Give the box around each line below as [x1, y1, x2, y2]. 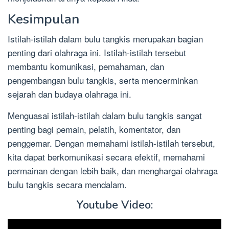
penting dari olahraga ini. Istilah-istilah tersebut [8, 46, 186, 59]
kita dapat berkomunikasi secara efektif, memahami [8, 150, 205, 164]
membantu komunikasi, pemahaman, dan [8, 60, 164, 73]
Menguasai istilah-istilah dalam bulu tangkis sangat [8, 109, 202, 122]
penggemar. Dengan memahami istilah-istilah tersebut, [8, 136, 215, 150]
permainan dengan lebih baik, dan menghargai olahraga [8, 164, 218, 177]
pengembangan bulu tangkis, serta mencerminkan [8, 74, 198, 87]
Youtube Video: [76, 197, 153, 213]
